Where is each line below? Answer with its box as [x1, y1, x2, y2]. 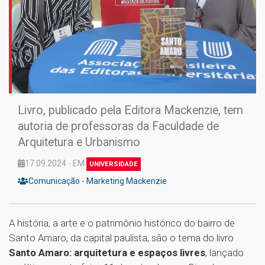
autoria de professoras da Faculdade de [18, 119, 219, 134]
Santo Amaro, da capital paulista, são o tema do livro [9, 232, 234, 244]
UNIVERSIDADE [89, 160, 138, 169]
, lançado [205, 247, 244, 259]
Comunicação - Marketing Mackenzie [28, 176, 167, 186]
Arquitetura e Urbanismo [18, 135, 140, 150]
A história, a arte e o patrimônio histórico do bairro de [9, 217, 235, 230]
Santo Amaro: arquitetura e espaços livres [9, 247, 205, 259]
